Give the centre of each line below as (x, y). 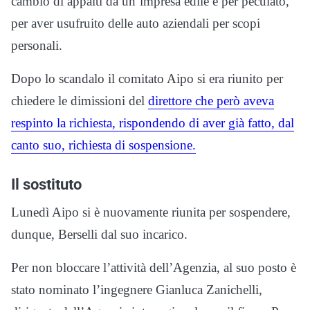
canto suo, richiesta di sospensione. (103, 145)
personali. (37, 46)
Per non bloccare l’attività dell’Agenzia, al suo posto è (154, 268)
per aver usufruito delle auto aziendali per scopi (136, 24)
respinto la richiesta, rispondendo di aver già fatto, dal (153, 123)
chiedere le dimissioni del (80, 101)
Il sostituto (46, 184)
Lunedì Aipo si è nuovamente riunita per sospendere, (151, 212)
